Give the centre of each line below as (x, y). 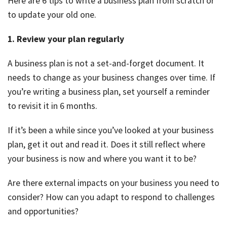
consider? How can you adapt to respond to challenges (111, 197)
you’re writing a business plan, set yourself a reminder (109, 92)
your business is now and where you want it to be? (102, 159)
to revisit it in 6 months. (52, 106)
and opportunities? (43, 212)
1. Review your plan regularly (66, 39)
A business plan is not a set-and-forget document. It (106, 64)
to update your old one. (52, 15)
